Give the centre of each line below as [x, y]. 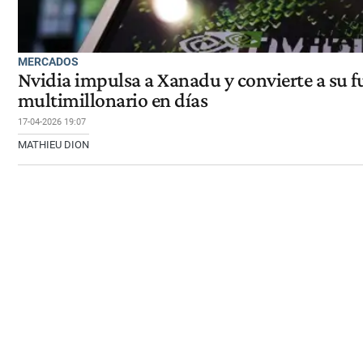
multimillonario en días [113, 100]
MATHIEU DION [53, 144]
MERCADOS [48, 61]
